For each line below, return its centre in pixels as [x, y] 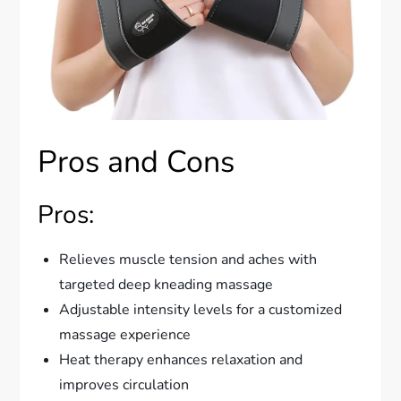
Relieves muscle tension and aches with [188, 259]
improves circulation [124, 384]
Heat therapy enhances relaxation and [181, 359]
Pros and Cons [137, 162]
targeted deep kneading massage [166, 284]
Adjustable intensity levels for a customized [201, 309]
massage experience [125, 334]
